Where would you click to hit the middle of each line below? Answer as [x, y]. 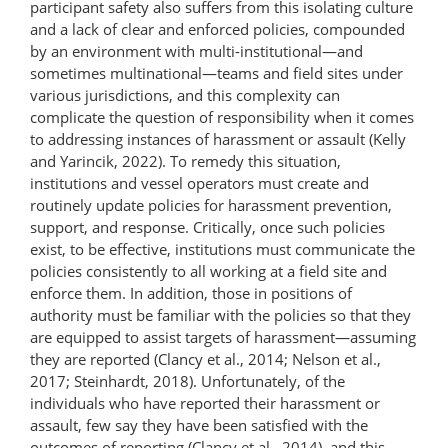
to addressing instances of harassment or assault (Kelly [218, 138]
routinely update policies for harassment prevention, [211, 204]
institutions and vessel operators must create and [199, 182]
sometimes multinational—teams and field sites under [216, 72]
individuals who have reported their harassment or [205, 402]
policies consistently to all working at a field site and [208, 270]
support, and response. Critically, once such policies [207, 226]
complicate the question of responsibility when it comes [222, 116]
